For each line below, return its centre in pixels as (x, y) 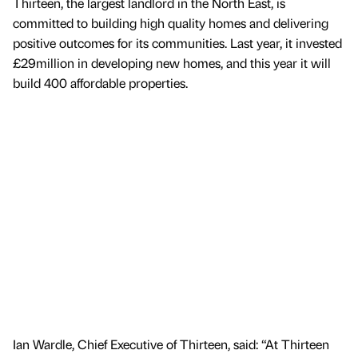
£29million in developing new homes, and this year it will (172, 63)
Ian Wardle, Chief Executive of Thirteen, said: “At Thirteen (171, 344)
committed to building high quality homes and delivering (171, 23)
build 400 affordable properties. (100, 83)
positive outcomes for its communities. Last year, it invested (177, 43)
